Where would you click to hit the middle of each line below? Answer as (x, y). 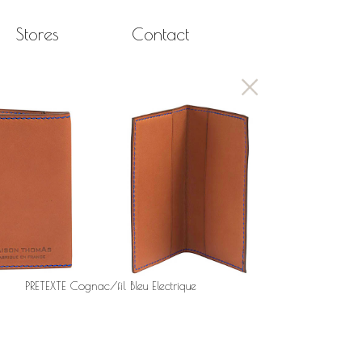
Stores (38, 34)
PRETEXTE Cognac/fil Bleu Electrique (111, 286)
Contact (160, 34)
